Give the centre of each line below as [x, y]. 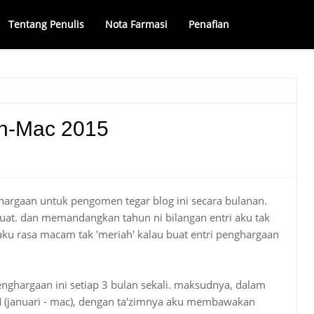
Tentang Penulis [46, 24]
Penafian [209, 24]
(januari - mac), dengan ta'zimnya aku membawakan [128, 301]
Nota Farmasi [136, 24]
